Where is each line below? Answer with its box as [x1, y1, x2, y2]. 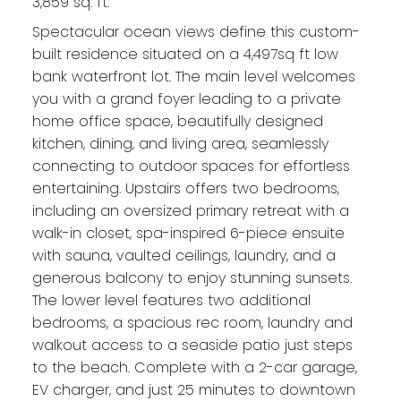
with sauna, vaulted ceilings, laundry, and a [31, 245, 336, 267]
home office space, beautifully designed [31, 111, 323, 132]
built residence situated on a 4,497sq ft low [31, 44, 338, 65]
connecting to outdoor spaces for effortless [31, 156, 350, 177]
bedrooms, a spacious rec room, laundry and [31, 312, 353, 334]
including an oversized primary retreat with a [31, 200, 349, 222]
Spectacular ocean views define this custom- [31, 21, 360, 43]
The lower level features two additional [31, 290, 311, 311]
